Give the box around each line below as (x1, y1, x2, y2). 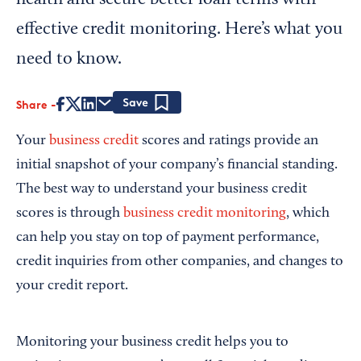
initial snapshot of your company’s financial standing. (16, 158, 338, 172)
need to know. (16, 51, 122, 68)
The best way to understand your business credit (16, 182, 307, 197)
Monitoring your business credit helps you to (16, 335, 288, 350)
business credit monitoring (123, 206, 286, 221)
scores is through (16, 206, 123, 221)
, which (286, 206, 330, 221)
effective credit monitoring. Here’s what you (16, 21, 342, 39)
